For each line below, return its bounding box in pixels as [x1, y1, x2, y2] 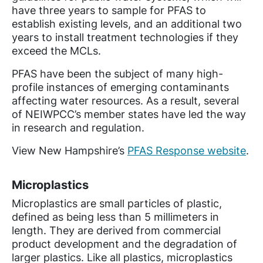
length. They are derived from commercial [12, 224, 221, 237]
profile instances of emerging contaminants [12, 81, 229, 94]
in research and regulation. [12, 122, 150, 134]
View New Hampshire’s [12, 144, 127, 157]
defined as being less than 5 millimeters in [12, 211, 219, 224]
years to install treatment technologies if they [12, 31, 238, 44]
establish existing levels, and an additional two [12, 18, 242, 31]
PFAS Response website [127, 144, 246, 157]
